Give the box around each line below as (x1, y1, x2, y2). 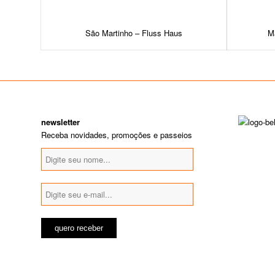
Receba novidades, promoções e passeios (41, 128, 192, 141)
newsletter (41, 115, 80, 128)
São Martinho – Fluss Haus (85, 26, 182, 39)
